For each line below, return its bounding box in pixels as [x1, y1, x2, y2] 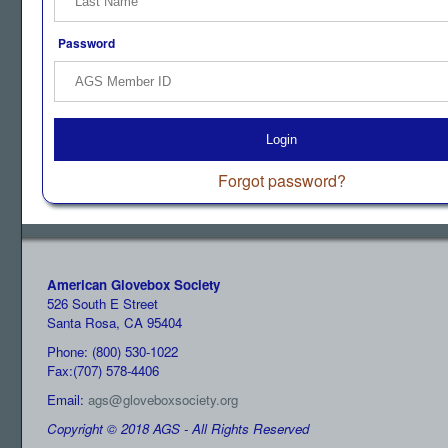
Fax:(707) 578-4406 [47, 361, 159, 380]
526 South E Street [47, 294, 158, 313]
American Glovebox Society [47, 275, 220, 294]
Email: [47, 390, 88, 409]
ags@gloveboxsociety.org [88, 390, 238, 409]
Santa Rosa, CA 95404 [47, 313, 182, 332]
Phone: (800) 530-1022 [47, 342, 178, 361]
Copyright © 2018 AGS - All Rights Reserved [47, 419, 309, 438]
